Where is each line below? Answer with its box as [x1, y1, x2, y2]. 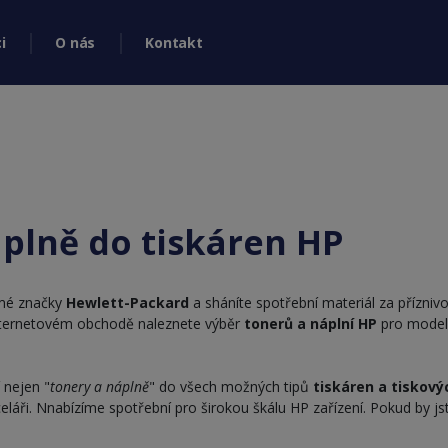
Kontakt [145, 33, 203, 52]
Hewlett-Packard [66, 293, 189, 312]
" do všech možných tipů [149, 377, 313, 396]
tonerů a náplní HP [240, 314, 377, 333]
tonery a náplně [50, 377, 149, 396]
